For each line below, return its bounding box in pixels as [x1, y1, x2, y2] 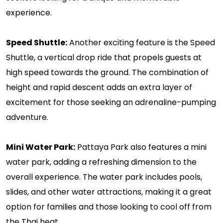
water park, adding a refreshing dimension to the [6, 156, 197, 168]
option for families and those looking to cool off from [6, 201, 212, 213]
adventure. [6, 111, 48, 123]
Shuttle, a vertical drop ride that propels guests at [6, 51, 202, 63]
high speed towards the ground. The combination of [6, 66, 209, 78]
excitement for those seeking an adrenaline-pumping [6, 96, 216, 108]
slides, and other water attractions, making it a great [6, 186, 212, 198]
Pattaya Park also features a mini [75, 141, 207, 153]
